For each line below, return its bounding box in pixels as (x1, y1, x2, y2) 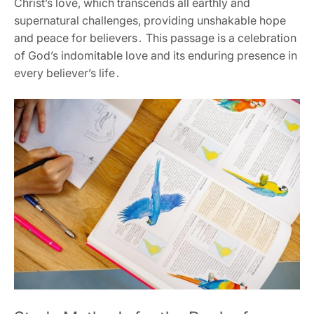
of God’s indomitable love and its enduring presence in (14, 48, 297, 62)
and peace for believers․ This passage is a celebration (14, 30, 296, 45)
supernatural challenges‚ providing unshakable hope (14, 13, 286, 27)
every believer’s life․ (14, 65, 121, 80)
